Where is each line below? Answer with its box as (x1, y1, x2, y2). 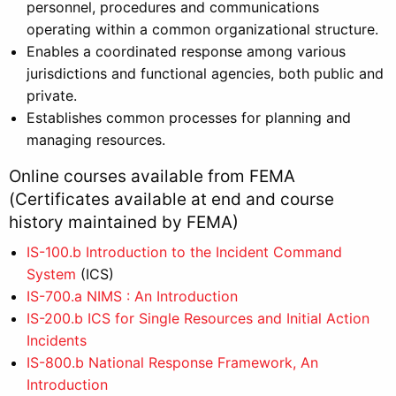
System (27, 264, 76, 283)
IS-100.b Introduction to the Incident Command (27, 242, 342, 261)
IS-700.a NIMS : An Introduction (27, 286, 238, 305)
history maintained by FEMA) (9, 211, 239, 232)
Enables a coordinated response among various (27, 42, 346, 60)
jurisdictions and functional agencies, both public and (27, 64, 384, 82)
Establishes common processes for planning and (27, 108, 351, 126)
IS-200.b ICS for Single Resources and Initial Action (27, 308, 369, 327)
